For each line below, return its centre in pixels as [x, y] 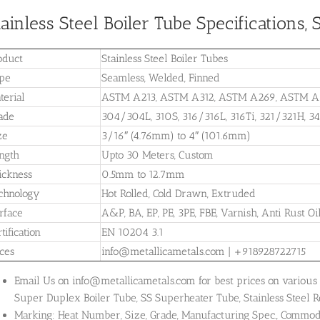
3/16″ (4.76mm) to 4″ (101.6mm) [176, 136]
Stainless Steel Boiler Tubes [165, 59]
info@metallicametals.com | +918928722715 [204, 252]
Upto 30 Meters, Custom [157, 155]
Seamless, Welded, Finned [161, 78]
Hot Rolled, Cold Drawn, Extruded [179, 194]
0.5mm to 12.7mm [143, 175]
